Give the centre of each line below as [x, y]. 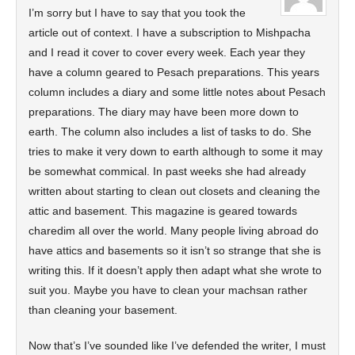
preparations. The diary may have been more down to [164, 112]
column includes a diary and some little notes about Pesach [177, 92]
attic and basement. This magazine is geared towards [163, 211]
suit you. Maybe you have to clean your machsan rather [168, 290]
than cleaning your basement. [103, 310]
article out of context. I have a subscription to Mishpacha [170, 32]
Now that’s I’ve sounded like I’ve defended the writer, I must [177, 345]
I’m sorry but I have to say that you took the [137, 13]
